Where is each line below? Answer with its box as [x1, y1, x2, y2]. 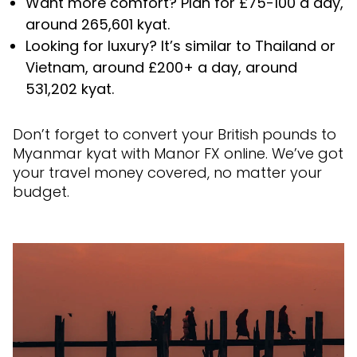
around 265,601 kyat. [25, 14, 170, 34]
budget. [13, 181, 69, 202]
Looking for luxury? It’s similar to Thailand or [25, 35, 335, 56]
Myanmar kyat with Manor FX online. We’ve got [13, 143, 343, 163]
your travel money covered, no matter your [13, 162, 322, 182]
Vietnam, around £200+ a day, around [25, 57, 297, 77]
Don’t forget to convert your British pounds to [13, 124, 336, 144]
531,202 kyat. [25, 78, 114, 99]
